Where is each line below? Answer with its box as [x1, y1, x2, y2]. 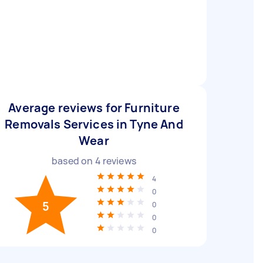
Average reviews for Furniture [8, 100, 180, 116]
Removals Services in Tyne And [5, 116, 183, 132]
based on [52, 154, 95, 167]
